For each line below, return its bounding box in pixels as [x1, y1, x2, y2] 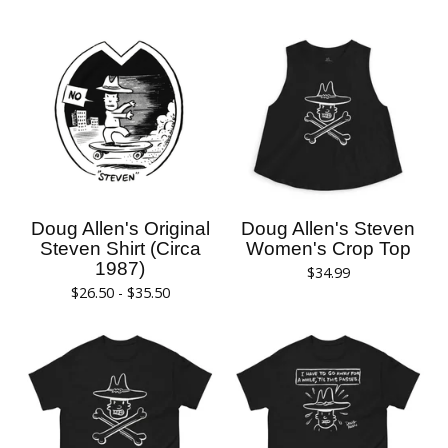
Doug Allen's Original [30, 218, 210, 239]
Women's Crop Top [245, 238, 411, 259]
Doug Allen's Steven [241, 218, 415, 239]
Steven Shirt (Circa [39, 238, 201, 259]
